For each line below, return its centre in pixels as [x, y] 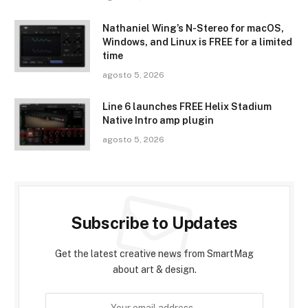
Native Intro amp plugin [158, 120]
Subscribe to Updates [154, 222]
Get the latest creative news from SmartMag [154, 253]
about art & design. [154, 269]
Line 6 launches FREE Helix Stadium [187, 106]
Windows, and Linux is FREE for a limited [197, 42]
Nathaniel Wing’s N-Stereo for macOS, [193, 28]
